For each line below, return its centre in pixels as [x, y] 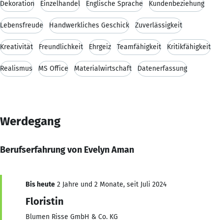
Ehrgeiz [100, 47]
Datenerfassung [162, 68]
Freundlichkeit [61, 47]
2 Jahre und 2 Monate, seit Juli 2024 [111, 184]
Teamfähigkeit [139, 47]
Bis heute [40, 184]
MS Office [53, 68]
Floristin [44, 201]
